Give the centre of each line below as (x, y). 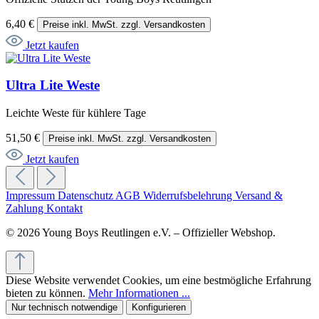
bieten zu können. (47, 293)
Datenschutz (87, 195)
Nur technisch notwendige (64, 307)
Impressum (32, 195)
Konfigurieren (159, 307)
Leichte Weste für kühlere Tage (76, 113)
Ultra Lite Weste (53, 85)
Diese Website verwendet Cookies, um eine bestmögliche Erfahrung (158, 280)
